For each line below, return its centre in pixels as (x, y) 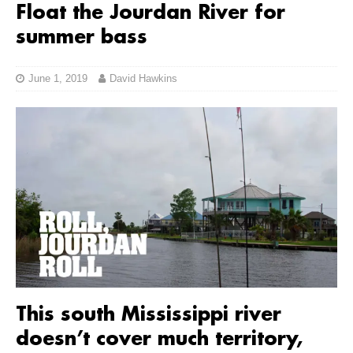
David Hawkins (143, 79)
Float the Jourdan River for (150, 14)
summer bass (82, 38)
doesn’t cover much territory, (159, 340)
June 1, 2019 (58, 79)
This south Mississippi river (149, 316)
